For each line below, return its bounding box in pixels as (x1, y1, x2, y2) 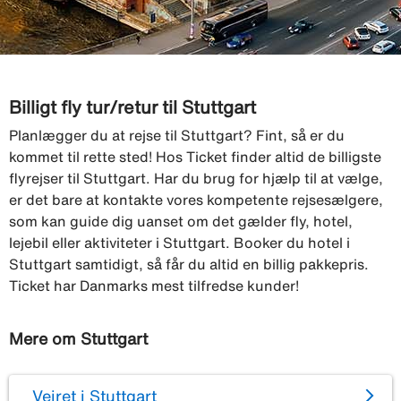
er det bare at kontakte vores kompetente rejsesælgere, (9, 192, 383, 207)
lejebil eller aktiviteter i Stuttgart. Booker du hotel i (9, 235, 350, 250)
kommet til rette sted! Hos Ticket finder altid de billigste (9, 149, 381, 164)
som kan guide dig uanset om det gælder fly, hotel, (9, 213, 353, 228)
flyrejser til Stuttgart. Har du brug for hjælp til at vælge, (9, 170, 383, 185)
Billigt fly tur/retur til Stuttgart (9, 97, 256, 116)
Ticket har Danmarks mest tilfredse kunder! (9, 277, 299, 293)
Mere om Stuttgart (9, 329, 148, 346)
